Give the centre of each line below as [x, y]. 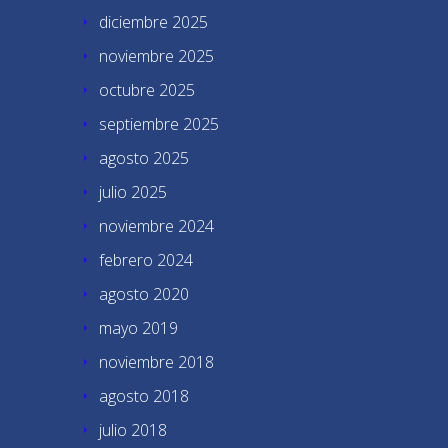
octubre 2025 [147, 90]
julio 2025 [133, 192]
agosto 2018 [144, 396]
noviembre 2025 [156, 56]
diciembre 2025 [153, 22]
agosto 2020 [144, 294]
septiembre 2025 [159, 124]
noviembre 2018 [156, 362]
